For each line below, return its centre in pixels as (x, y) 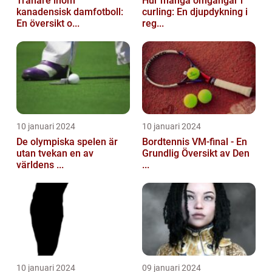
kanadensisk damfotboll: (70, 12)
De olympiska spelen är (67, 141)
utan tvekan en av (55, 153)
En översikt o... (48, 23)
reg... (153, 23)
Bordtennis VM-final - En (195, 141)
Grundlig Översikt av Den (196, 153)
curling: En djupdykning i (195, 12)
